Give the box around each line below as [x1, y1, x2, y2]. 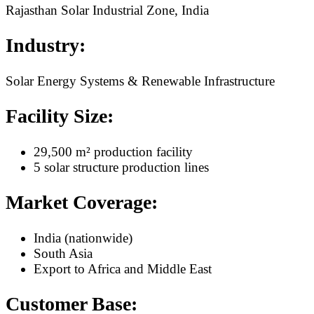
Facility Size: [6, 105, 114, 128]
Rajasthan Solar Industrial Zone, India [6, 2, 209, 18]
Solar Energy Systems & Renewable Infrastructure [6, 73, 275, 88]
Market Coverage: [6, 191, 158, 214]
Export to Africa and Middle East [34, 261, 212, 276]
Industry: [6, 34, 86, 57]
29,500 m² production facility [34, 144, 193, 159]
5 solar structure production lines [34, 159, 209, 175]
